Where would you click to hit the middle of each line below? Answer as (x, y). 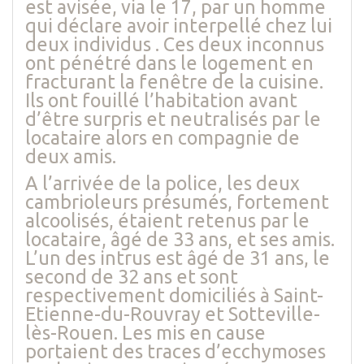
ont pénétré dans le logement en (169, 63)
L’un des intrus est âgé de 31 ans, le (178, 258)
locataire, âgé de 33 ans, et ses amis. (180, 239)
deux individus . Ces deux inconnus (175, 44)
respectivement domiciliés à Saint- (174, 295)
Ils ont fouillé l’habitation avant (161, 100)
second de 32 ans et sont (132, 277)
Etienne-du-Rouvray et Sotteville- (173, 314)
